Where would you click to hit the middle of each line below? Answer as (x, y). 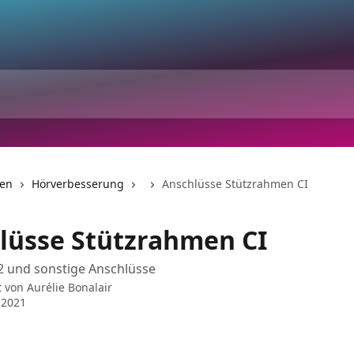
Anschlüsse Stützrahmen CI (235, 184)
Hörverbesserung (78, 184)
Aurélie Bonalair (70, 287)
